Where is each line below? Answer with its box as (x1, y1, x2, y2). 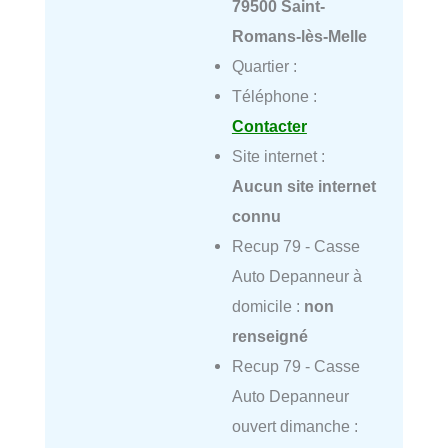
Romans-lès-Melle (231, 27, 367, 46)
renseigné (231, 327, 308, 346)
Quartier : (231, 57, 297, 76)
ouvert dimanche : (231, 417, 358, 436)
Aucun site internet (231, 177, 376, 196)
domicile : (231, 297, 304, 316)
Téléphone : (231, 87, 317, 106)
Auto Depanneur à (231, 267, 362, 286)
